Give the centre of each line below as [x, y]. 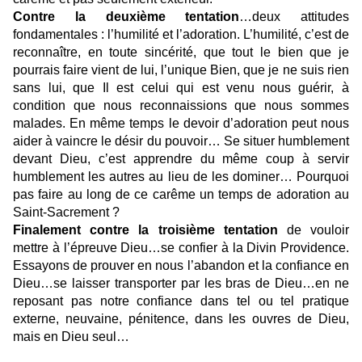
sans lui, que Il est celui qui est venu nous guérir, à [181, 88]
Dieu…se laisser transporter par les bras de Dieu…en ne [181, 284]
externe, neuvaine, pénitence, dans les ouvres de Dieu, [181, 319]
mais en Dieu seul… [73, 337]
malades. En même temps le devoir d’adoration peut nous [181, 124]
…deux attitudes [294, 17]
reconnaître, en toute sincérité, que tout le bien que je [181, 53]
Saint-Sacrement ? [68, 213]
